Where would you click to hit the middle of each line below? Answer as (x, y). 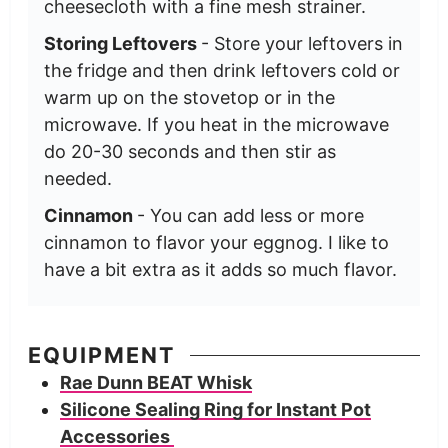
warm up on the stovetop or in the (189, 97)
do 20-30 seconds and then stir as (189, 151)
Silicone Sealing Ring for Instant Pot (215, 410)
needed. (77, 178)
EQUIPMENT (101, 355)
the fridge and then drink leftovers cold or (221, 70)
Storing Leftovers (122, 43)
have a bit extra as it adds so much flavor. (220, 269)
